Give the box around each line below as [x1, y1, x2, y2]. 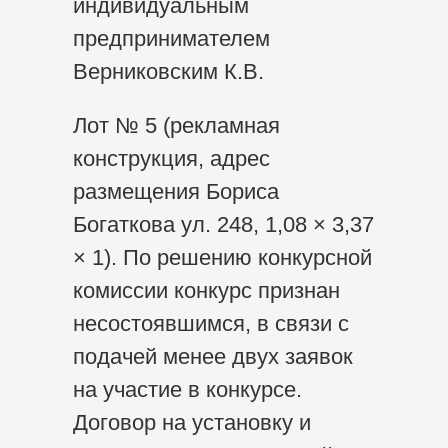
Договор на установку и [72, 410, 311, 436]
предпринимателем [72, 25, 270, 51]
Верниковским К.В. [72, 58, 264, 84]
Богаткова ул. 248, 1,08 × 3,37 [72, 212, 374, 238]
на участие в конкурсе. [72, 377, 302, 403]
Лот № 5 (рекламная [72, 113, 280, 139]
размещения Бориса [72, 179, 279, 205]
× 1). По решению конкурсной [72, 245, 372, 271]
